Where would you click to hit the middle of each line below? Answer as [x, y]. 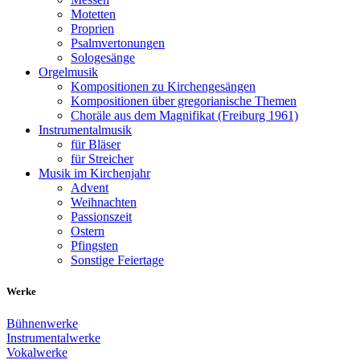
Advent [90, 188]
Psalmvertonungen [118, 43]
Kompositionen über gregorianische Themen [184, 101]
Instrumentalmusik [85, 130]
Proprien [92, 29]
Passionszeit [101, 217]
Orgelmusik [68, 72]
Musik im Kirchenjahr [94, 174]
